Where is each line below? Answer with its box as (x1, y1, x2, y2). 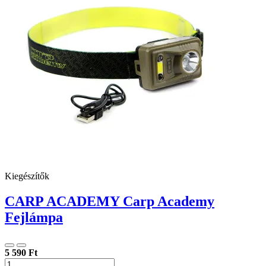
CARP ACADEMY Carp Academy (5, 193, 214, 209)
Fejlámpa (5, 209, 63, 225)
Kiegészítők (5, 170, 49, 181)
